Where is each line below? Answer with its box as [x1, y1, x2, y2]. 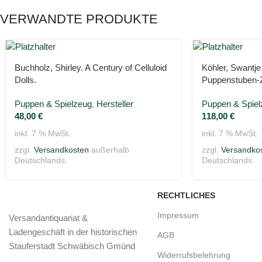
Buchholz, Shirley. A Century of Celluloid [15, 63, 167, 73]
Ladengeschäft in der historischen [9, 226, 137, 237]
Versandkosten [34, 146, 89, 155]
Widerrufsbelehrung [157, 250, 230, 260]
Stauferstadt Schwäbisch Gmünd [9, 240, 135, 251]
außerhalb [89, 146, 129, 155]
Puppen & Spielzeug [15, 99, 92, 109]
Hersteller [96, 99, 133, 109]
